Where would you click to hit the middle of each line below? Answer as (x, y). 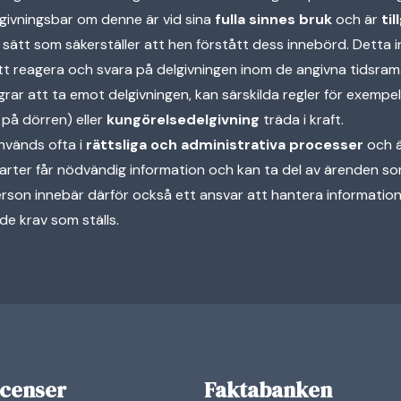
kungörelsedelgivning (183, 119)
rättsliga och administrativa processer (225, 145)
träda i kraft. (302, 119)
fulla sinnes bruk (273, 19)
